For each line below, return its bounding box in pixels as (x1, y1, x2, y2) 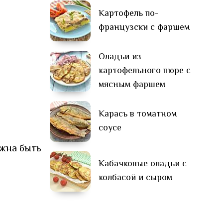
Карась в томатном (99, 107, 177, 121)
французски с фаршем (99, 20, 190, 35)
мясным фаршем (99, 78, 165, 92)
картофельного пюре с (99, 64, 191, 78)
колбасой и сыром (99, 171, 172, 185)
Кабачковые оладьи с (99, 157, 187, 171)
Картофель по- (99, 6, 158, 21)
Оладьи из (99, 50, 141, 64)
